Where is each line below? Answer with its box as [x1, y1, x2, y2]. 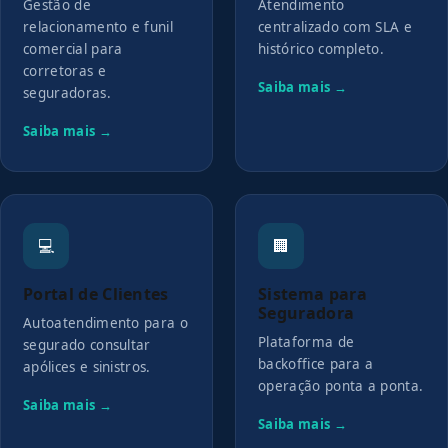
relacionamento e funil [23, 18, 174, 36]
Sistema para [258, 283, 367, 305]
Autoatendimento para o [23, 314, 189, 332]
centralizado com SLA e [258, 18, 413, 36]
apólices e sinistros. [23, 358, 151, 376]
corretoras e [23, 62, 106, 80]
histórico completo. [258, 40, 385, 58]
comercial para [23, 40, 123, 58]
